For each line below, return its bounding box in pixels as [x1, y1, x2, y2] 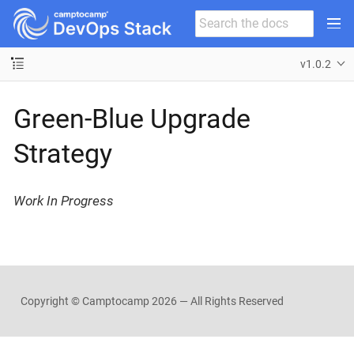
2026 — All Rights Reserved [151, 295, 284, 307]
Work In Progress [13, 193, 114, 209]
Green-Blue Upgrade [13, 102, 250, 134]
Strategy [13, 137, 112, 169]
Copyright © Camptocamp [20, 295, 152, 307]
